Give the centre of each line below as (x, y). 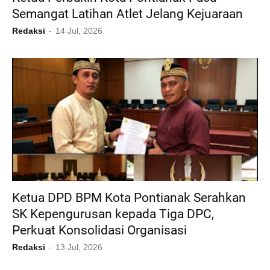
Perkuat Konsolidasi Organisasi (99, 231)
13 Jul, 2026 (79, 247)
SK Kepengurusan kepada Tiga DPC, (113, 214)
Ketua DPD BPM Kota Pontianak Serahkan (129, 198)
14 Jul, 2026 (79, 31)
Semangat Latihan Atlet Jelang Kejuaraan (127, 14)
